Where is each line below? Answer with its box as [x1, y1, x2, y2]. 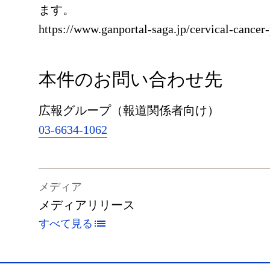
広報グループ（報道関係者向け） [39, 104, 219, 117]
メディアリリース [39, 198, 135, 212]
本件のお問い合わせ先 [39, 69, 222, 89]
